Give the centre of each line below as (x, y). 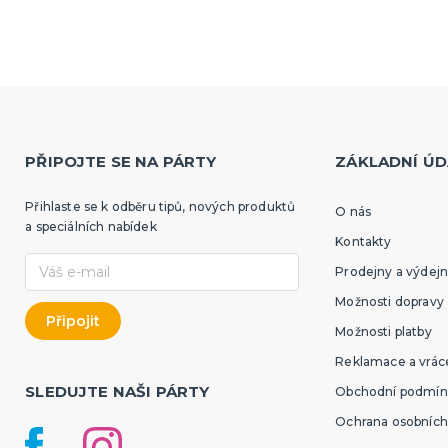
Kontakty (363, 241)
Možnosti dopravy (389, 301)
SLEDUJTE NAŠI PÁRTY (117, 391)
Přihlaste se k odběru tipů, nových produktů (160, 206)
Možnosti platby (383, 331)
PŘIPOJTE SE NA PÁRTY (121, 161)
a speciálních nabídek (91, 226)
